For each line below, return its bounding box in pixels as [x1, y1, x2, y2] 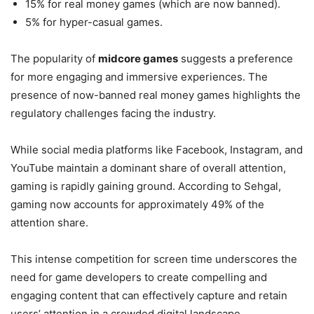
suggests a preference [178, 52, 293, 65]
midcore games [98, 52, 178, 65]
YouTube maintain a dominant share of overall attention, [11, 161, 286, 175]
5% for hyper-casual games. [25, 15, 163, 29]
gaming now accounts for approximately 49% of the [11, 198, 264, 211]
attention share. [11, 216, 88, 229]
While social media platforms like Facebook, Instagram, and [11, 143, 303, 156]
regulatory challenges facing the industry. [11, 107, 216, 120]
